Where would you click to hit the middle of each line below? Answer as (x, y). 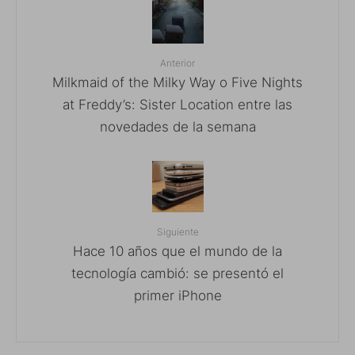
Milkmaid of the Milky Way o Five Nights (177, 82)
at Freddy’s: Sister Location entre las (177, 104)
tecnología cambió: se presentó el (177, 273)
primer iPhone (177, 295)
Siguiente (177, 232)
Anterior (177, 63)
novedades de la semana (177, 126)
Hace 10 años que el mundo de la (177, 251)
